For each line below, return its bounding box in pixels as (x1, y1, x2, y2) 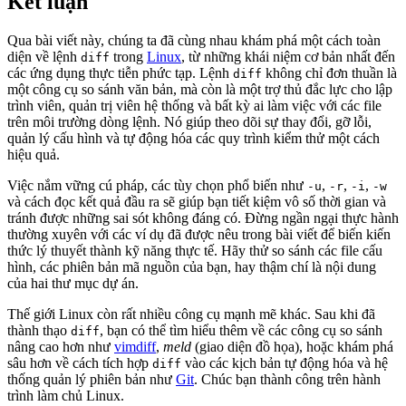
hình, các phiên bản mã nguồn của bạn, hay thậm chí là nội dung (7, 259, 376, 275)
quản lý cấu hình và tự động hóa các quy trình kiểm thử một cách (7, 130, 380, 147)
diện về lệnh (7, 49, 81, 65)
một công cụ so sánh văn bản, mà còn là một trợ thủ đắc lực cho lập (7, 82, 392, 98)
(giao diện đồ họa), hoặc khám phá (191, 339, 393, 355)
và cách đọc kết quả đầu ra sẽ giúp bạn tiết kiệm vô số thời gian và (7, 194, 386, 210)
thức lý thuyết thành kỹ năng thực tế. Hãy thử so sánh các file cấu (7, 243, 382, 259)
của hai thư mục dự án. (7, 275, 139, 292)
